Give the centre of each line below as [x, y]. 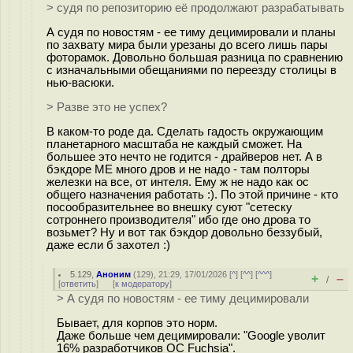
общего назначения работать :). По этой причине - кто [192, 194]
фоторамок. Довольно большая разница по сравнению [195, 57]
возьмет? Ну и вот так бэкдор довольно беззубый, [184, 232]
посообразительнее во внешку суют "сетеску [169, 207]
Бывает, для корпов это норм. [137, 323]
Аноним [114, 274]
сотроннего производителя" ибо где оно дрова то [178, 219]
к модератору [142, 284]
